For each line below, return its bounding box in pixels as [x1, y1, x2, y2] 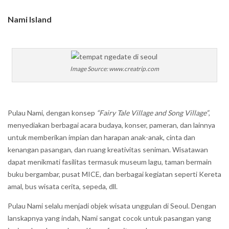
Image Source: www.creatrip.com [70, 65, 159, 73]
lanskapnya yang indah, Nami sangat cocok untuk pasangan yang [8, 214, 211, 222]
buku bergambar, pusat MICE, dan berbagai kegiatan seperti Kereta [8, 170, 221, 178]
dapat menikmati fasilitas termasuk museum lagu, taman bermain [8, 157, 212, 166]
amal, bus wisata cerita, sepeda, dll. [8, 182, 118, 191]
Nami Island [8, 14, 52, 24]
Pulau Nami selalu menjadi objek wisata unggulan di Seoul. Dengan [8, 201, 216, 210]
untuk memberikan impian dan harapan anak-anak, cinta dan [8, 133, 195, 142]
